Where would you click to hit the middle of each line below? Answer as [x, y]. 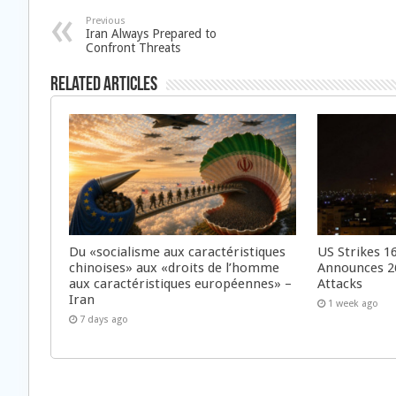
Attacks [340, 283]
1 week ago [354, 303]
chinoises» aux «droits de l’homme [174, 267]
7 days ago [104, 319]
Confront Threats [133, 48]
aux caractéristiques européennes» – [180, 283]
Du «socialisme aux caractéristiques [177, 251]
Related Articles [104, 85]
